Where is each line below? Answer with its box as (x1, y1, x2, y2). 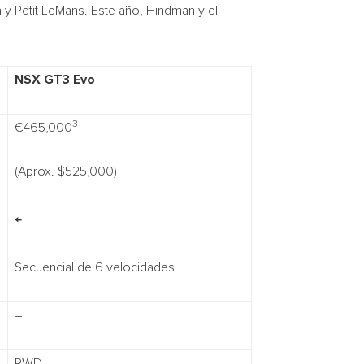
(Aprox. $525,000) (15, 164, 117, 178)
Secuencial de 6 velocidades (15, 260, 175, 274)
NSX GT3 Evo (15, 72, 95, 86)
